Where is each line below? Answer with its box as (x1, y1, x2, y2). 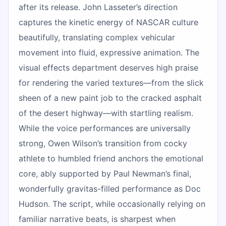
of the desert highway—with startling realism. (19, 107, 193, 118)
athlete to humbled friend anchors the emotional (19, 153, 203, 163)
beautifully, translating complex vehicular (19, 32, 175, 42)
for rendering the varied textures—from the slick (19, 77, 204, 88)
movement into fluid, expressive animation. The (19, 47, 199, 58)
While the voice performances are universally (19, 123, 191, 133)
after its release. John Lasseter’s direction (19, 2, 178, 12)
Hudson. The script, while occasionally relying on (19, 198, 205, 209)
